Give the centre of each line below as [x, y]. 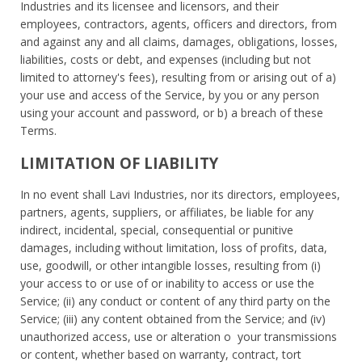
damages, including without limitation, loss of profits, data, [174, 247]
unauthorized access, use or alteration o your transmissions [179, 336]
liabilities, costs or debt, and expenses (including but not [166, 59]
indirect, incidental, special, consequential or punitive [157, 229]
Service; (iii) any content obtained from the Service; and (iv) [173, 318]
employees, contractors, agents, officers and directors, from [179, 23]
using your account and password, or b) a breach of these [172, 112]
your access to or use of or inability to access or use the [167, 283]
